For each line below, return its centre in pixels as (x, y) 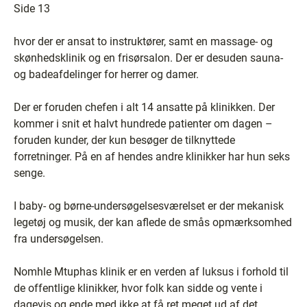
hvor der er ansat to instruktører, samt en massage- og (143, 41)
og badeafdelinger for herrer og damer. (106, 74)
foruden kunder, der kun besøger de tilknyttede (124, 140)
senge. (29, 173)
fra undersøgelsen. (59, 238)
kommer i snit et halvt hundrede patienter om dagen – (143, 123)
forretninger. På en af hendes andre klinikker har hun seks (152, 156)
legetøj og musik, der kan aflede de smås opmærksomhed (153, 222)
